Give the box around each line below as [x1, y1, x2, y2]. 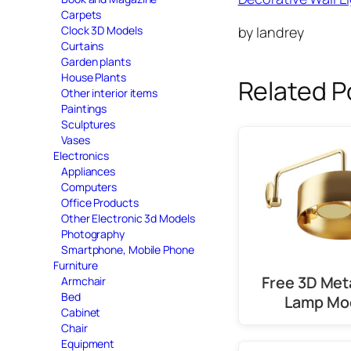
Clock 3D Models [61, 22, 143, 38]
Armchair [61, 273, 107, 288]
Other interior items [61, 85, 157, 100]
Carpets [61, 6, 102, 22]
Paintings [61, 100, 107, 116]
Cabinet [61, 304, 101, 320]
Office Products [61, 194, 139, 210]
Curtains [61, 38, 104, 53]
